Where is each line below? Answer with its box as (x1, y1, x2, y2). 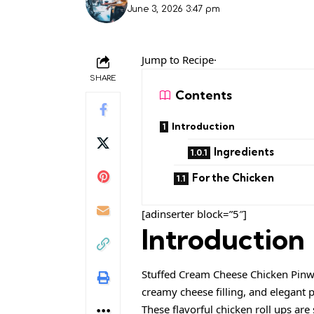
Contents (175, 87, 232, 104)
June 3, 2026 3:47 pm (126, 4, 220, 14)
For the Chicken (192, 170, 274, 184)
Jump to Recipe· (142, 52, 217, 67)
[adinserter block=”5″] (142, 206, 247, 221)
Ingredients (214, 144, 274, 158)
